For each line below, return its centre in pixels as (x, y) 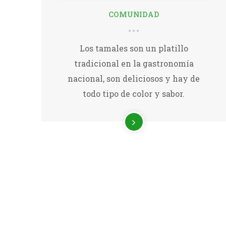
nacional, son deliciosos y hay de (134, 79)
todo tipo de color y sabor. (134, 94)
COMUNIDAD (134, 15)
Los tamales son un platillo (134, 48)
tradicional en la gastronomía (134, 64)
